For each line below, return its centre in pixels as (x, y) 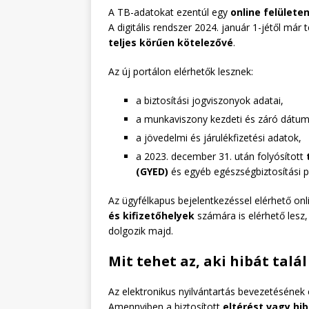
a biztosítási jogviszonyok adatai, (210, 100)
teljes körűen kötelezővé (171, 42)
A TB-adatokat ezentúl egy (169, 12)
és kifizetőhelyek (151, 215)
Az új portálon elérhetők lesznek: (181, 71)
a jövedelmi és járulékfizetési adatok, (219, 137)
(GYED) (152, 171)
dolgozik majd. (141, 230)
